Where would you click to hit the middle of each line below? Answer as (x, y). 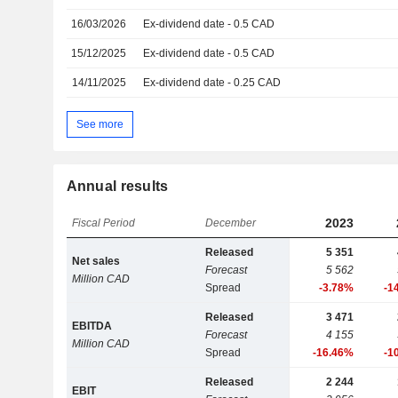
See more (99, 124)
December (231, 223)
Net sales (96, 262)
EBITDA (92, 326)
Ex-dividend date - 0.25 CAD (212, 83)
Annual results (117, 187)
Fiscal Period (104, 223)
